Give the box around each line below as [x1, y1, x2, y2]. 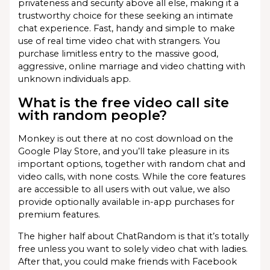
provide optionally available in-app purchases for [18, 196, 235, 207]
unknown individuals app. [18, 73, 131, 84]
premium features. [18, 209, 101, 220]
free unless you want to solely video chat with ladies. [18, 243, 248, 254]
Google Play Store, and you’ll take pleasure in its [18, 146, 230, 157]
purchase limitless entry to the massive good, [18, 48, 219, 59]
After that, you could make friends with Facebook [18, 256, 237, 267]
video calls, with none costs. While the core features [18, 171, 246, 182]
